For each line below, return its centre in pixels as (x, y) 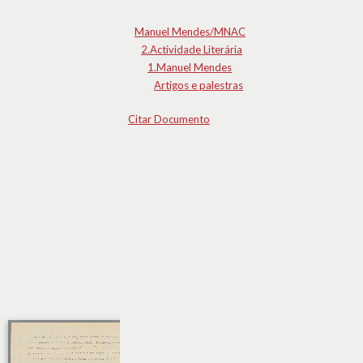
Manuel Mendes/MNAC (190, 32)
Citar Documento (169, 119)
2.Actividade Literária (192, 49)
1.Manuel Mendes (190, 67)
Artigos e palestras (199, 85)
